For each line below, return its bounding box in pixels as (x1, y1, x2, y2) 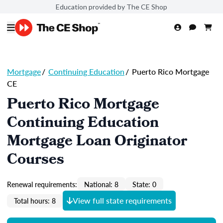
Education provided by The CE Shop (56, 2, 167, 11)
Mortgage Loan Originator (7, 130, 187, 155)
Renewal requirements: (7, 179, 77, 189)
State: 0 (132, 179, 156, 189)
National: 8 (84, 179, 118, 189)
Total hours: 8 (14, 196, 56, 206)
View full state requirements (73, 195, 172, 206)
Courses (7, 148, 64, 173)
